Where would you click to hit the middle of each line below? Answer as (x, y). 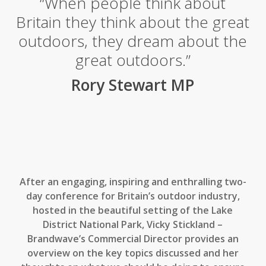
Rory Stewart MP (133, 85)
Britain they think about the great (133, 22)
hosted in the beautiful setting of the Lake (133, 210)
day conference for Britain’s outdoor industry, (133, 196)
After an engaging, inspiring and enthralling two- (133, 182)
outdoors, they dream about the (133, 41)
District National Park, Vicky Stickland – (133, 224)
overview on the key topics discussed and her (133, 253)
